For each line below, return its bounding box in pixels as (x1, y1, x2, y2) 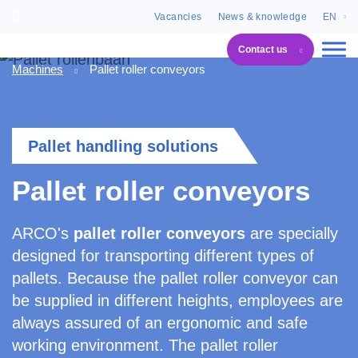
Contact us (238, 44, 288, 55)
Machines (12, 62, 63, 76)
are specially (245, 225, 338, 242)
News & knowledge (217, 11, 307, 22)
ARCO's (12, 225, 74, 242)
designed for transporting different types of (12, 247, 314, 265)
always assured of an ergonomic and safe (12, 314, 308, 332)
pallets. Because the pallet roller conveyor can (12, 269, 338, 287)
